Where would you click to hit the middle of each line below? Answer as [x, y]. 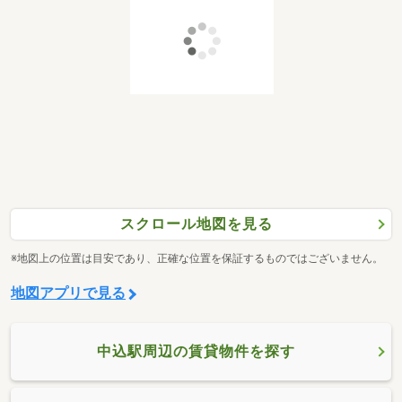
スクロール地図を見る [196, 224]
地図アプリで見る [68, 293]
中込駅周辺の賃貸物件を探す [196, 351]
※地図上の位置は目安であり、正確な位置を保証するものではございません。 [197, 258]
